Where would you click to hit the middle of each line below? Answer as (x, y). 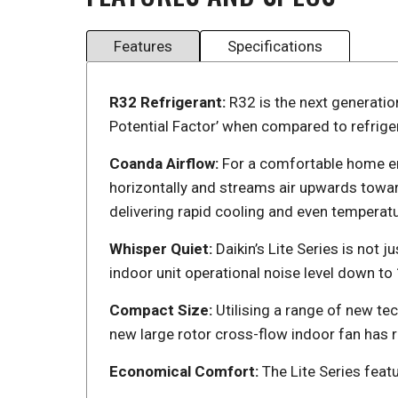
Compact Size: (163, 310)
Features (143, 46)
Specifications (275, 46)
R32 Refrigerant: (169, 102)
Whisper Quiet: (163, 248)
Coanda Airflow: (166, 163)
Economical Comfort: (186, 371)
